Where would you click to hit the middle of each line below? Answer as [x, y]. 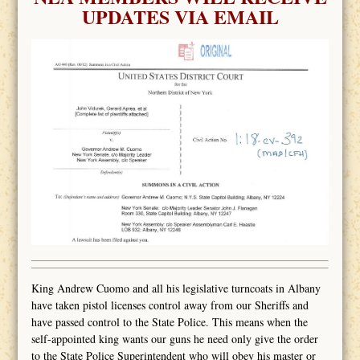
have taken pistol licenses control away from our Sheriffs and [170, 305]
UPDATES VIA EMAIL [180, 16]
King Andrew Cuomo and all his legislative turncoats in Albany [176, 288]
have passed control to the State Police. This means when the [169, 322]
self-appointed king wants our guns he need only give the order [174, 339]
